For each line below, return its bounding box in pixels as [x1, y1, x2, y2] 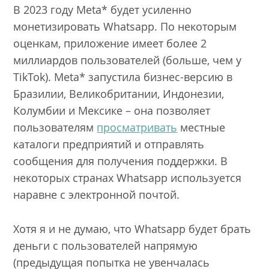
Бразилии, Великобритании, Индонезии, [13, 86, 225, 101]
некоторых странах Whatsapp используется [13, 171, 242, 186]
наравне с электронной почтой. [13, 187, 183, 202]
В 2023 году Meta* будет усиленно [13, 2, 192, 17]
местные [177, 120, 226, 135]
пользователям [13, 120, 97, 135]
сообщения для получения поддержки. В [13, 154, 228, 169]
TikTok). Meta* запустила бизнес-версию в [13, 70, 233, 85]
